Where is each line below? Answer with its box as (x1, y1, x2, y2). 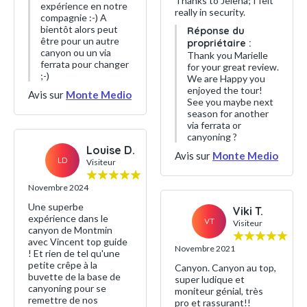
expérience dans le (28, 212, 108, 224)
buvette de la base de (28, 271, 121, 282)
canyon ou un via (40, 47, 111, 58)
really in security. (175, 5, 245, 18)
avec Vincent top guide (28, 236, 127, 247)
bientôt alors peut (40, 23, 118, 35)
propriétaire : (187, 36, 251, 49)
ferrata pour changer (40, 58, 129, 70)
